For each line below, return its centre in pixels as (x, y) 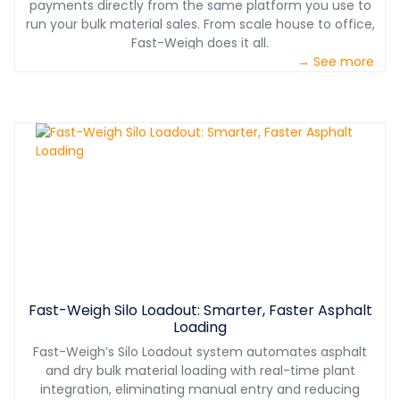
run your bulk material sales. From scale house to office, (200, 25)
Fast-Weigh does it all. (200, 43)
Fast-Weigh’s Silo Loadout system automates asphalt (200, 352)
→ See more (336, 62)
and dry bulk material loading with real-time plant (200, 371)
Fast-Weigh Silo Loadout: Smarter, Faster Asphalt (200, 311)
